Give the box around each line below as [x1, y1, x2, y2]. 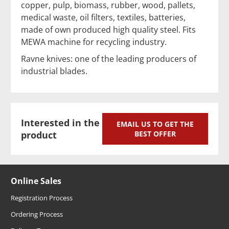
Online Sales [11, 175, 61, 187]
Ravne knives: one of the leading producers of [21, 53, 196, 65]
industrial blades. [21, 65, 87, 77]
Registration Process [11, 193, 73, 202]
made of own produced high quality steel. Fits [21, 24, 196, 35]
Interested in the [21, 116, 100, 129]
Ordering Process [11, 209, 63, 219]
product [21, 128, 57, 141]
